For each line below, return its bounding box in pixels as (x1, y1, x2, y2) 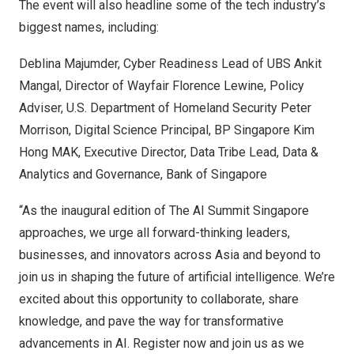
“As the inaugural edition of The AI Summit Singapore (19, 203, 309, 218)
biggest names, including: (19, 20, 159, 35)
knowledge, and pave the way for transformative (19, 314, 284, 329)
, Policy (264, 78, 304, 93)
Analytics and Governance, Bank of (19, 167, 211, 182)
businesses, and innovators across (19, 247, 215, 262)
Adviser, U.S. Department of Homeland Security (19, 100, 281, 115)
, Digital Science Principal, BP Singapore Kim (69, 122, 314, 137)
